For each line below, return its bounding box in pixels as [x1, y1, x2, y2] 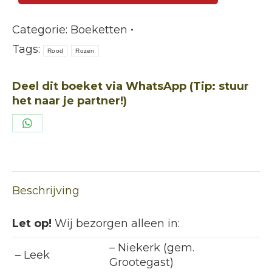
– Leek [15, 248, 50, 262]
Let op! [12, 217, 52, 230]
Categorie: [12, 23, 70, 36]
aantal [12, 9, 46, 22]
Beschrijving [12, 184, 80, 197]
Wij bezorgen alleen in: [52, 217, 180, 230]
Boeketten [70, 23, 127, 36]
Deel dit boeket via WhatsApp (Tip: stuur [12, 80, 249, 93]
